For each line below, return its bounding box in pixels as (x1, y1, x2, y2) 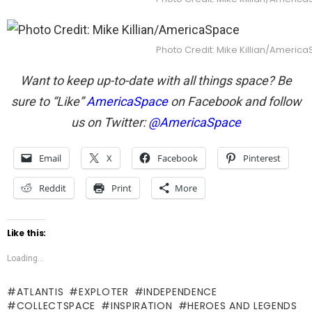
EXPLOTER (79, 284, 129, 299)
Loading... (7, 253, 44, 263)
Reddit (39, 181, 66, 194)
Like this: (7, 226, 46, 239)
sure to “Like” (10, 93, 86, 109)
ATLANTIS (16, 284, 64, 299)
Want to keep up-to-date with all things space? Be (20, 72, 292, 88)
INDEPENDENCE (143, 284, 217, 299)
